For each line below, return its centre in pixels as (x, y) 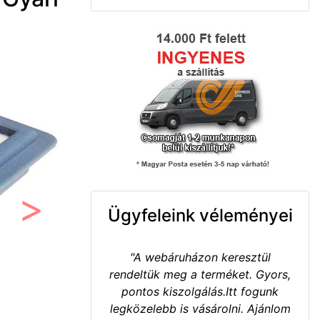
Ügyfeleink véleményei (200, 215)
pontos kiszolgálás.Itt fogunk (200, 291)
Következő (60, 222)
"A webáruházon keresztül (200, 257)
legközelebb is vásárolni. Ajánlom (200, 309)
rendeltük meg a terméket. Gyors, (200, 274)
